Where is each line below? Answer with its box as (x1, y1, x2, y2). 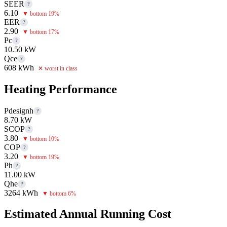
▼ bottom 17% (22, 28, 59, 35)
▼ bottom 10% (22, 135, 59, 142)
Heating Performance (4, 82, 117, 96)
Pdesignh (4, 106, 33, 115)
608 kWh (4, 63, 34, 72)
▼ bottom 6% (42, 190, 76, 197)
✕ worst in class (38, 64, 78, 72)
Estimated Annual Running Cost (4, 207, 171, 221)
